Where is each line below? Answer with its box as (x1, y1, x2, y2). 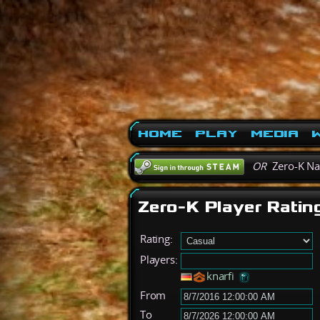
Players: (140, 252, 178, 266)
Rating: (140, 231, 173, 246)
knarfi (206, 269, 234, 283)
